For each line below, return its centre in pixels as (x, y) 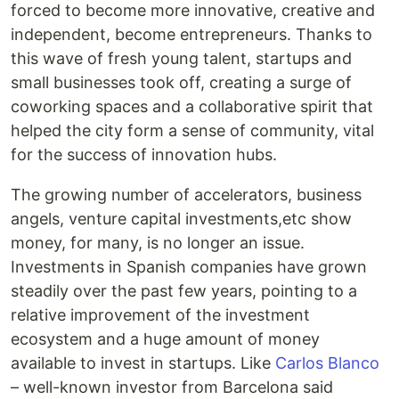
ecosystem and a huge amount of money (165, 339)
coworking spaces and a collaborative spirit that (192, 106)
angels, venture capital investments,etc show (181, 219)
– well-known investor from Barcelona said (172, 387)
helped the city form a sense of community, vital (192, 130)
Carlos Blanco (327, 363)
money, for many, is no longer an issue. (158, 243)
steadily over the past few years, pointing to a (184, 291)
